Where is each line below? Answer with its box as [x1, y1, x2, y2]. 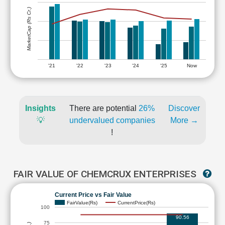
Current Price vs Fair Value [55, 191, 132, 198]
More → [170, 116, 198, 125]
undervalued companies [69, 116, 155, 125]
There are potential [69, 104, 139, 113]
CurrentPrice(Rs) [118, 199, 155, 205]
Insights [25, 104, 56, 113]
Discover [168, 104, 200, 113]
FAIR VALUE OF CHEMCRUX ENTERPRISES [14, 168, 199, 180]
